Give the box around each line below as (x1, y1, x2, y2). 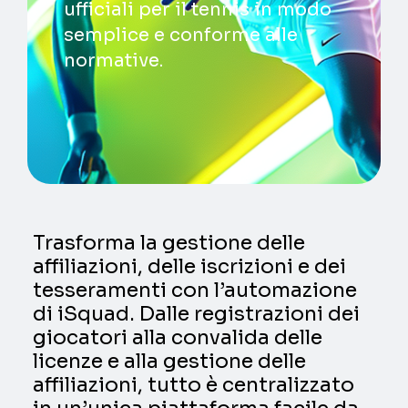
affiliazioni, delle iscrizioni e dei (33, 254, 347, 280)
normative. (64, 49, 163, 73)
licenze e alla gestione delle (33, 349, 307, 374)
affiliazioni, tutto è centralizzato (33, 372, 355, 398)
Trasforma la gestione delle (33, 230, 306, 256)
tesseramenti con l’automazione (33, 278, 358, 303)
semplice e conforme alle (64, 24, 298, 47)
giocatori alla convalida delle (33, 325, 323, 351)
